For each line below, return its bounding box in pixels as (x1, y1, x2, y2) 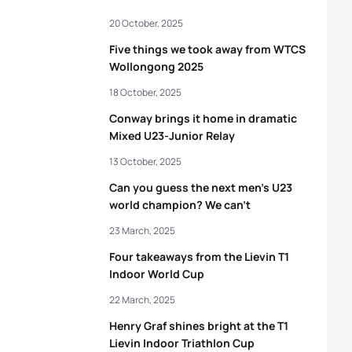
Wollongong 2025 (109, 59, 203, 74)
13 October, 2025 (109, 155, 181, 168)
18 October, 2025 (109, 86, 181, 99)
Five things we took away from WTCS (109, 42, 306, 57)
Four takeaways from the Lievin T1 (109, 249, 289, 264)
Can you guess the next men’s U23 (109, 180, 292, 195)
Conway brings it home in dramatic (109, 111, 297, 126)
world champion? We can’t (109, 197, 251, 212)
